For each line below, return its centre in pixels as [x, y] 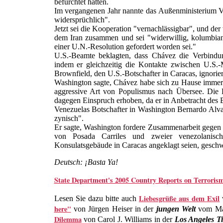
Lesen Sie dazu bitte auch [97, 199]
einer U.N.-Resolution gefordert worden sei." [125, 47]
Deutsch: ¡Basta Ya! [86, 162]
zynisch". [69, 118]
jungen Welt [176, 209]
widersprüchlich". [82, 20]
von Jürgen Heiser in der [113, 209]
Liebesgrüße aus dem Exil [179, 199]
